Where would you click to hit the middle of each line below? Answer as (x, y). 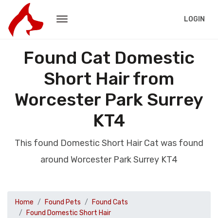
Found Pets (63, 202)
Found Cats (110, 202)
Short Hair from (109, 79)
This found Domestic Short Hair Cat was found (109, 143)
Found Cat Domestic (109, 58)
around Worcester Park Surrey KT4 (109, 160)
